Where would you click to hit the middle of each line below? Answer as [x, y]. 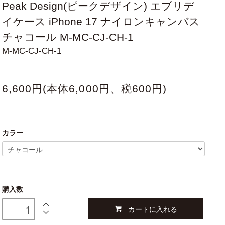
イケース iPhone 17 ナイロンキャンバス [101, 22]
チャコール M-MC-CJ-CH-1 [68, 37]
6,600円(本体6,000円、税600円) [84, 89]
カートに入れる [152, 209]
